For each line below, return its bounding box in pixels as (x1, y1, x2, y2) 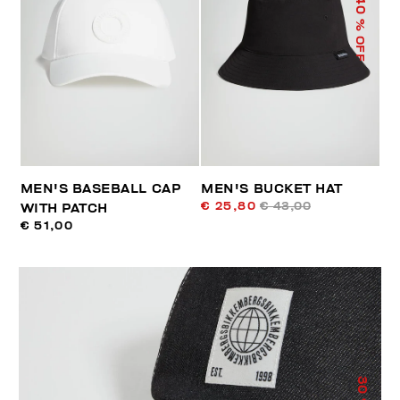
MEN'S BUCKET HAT (201, 181, 343, 196)
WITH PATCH (20, 201, 108, 215)
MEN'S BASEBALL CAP (20, 181, 181, 196)
